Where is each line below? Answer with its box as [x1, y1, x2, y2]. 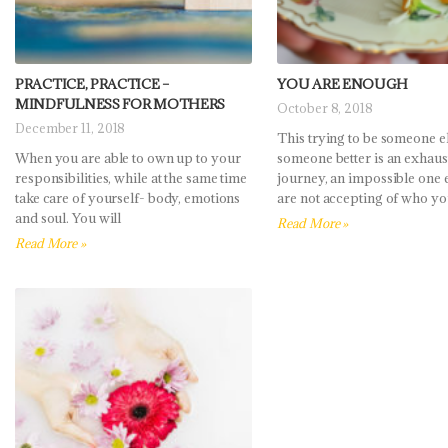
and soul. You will [15, 209, 122, 228]
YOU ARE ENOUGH [277, 75, 409, 94]
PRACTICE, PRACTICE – [15, 75, 169, 94]
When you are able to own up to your [15, 149, 241, 168]
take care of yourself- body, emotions [15, 189, 241, 208]
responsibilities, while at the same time [15, 169, 247, 188]
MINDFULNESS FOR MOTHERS [15, 95, 226, 114]
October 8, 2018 [277, 100, 373, 117]
